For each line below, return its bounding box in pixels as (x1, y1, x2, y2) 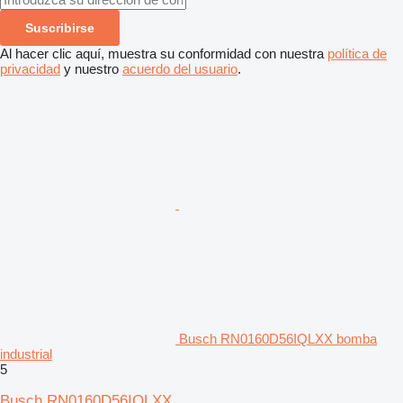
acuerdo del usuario (122, 60, 237, 76)
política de (327, 45, 387, 61)
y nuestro (60, 60, 122, 76)
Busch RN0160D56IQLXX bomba (179, 330, 377, 346)
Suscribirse (25, 20, 94, 35)
